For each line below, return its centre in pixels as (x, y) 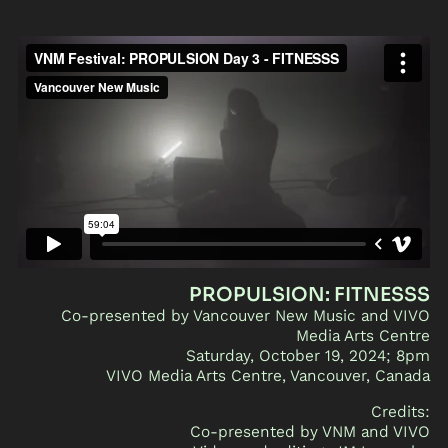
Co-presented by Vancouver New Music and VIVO (246, 316)
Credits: (401, 412)
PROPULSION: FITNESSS (310, 295)
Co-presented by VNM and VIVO (310, 432)
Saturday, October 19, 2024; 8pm (308, 356)
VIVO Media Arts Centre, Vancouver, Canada (268, 376)
